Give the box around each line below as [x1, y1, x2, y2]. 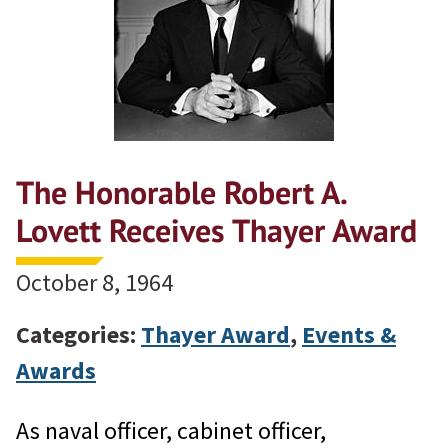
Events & [302, 319, 396, 351]
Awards [16, 355, 96, 387]
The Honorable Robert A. [16, 171, 346, 214]
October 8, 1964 [16, 267, 173, 299]
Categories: [16, 319, 141, 351]
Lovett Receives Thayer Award [16, 209, 417, 252]
